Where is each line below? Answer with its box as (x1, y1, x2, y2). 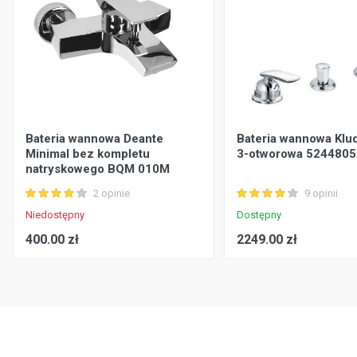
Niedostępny (25, 208, 84, 221)
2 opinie (92, 187, 130, 200)
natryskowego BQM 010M (25, 161, 170, 176)
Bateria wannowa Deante (25, 131, 163, 146)
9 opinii (304, 187, 338, 200)
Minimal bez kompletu (25, 146, 150, 161)
